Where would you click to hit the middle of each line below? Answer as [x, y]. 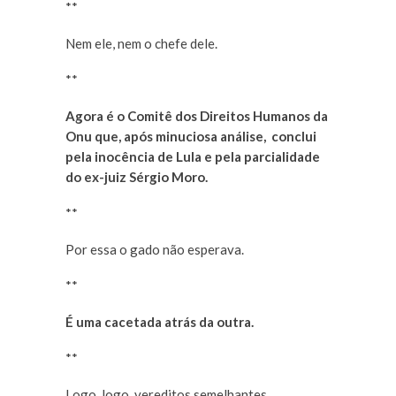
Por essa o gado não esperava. [155, 250]
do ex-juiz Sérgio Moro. [137, 177]
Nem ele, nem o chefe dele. [141, 44]
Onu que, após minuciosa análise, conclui [191, 137]
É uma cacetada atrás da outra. [160, 322]
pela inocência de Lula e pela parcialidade [193, 157]
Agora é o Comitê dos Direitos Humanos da [197, 116]
